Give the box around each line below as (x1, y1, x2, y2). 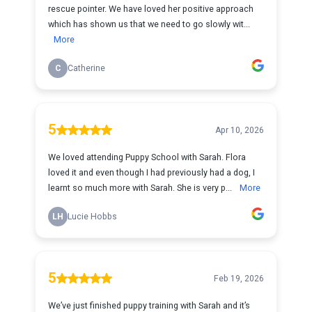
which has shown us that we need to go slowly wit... (48, 19, 250, 29)
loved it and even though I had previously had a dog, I (48, 167, 255, 178)
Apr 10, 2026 (215, 125, 264, 135)
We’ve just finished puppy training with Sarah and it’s (48, 300, 250, 311)
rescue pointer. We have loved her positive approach (48, 3, 253, 14)
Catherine (68, 63, 105, 73)
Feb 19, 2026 (214, 273, 264, 283)
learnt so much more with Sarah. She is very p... (48, 182, 234, 193)
